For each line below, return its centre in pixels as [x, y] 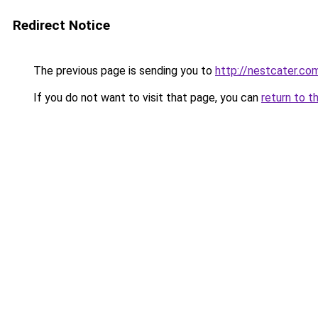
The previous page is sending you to [123, 71]
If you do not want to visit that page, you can [146, 98]
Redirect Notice [61, 25]
